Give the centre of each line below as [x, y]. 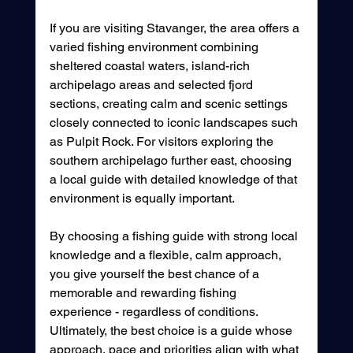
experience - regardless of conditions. [155, 312]
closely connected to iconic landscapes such [175, 123]
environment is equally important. [142, 199]
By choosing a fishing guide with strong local [175, 236]
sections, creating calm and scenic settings [170, 104]
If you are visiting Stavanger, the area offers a [176, 28]
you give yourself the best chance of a [156, 274]
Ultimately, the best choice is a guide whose [172, 331]
